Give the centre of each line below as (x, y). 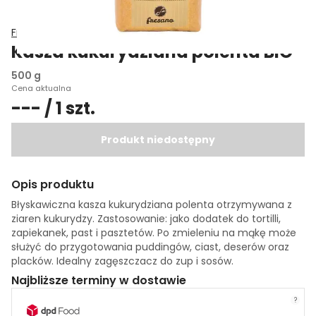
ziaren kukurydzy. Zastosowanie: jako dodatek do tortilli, (146, 219)
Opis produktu (53, 184)
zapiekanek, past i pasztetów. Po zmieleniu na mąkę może (154, 233)
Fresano (31, 32)
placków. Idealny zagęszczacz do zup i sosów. (122, 261)
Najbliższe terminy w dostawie (99, 280)
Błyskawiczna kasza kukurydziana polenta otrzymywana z (152, 205)
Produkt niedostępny (158, 140)
